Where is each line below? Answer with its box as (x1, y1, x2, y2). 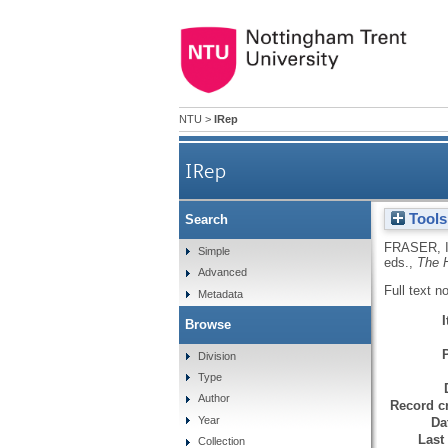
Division (198, 349, 237, 362)
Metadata (198, 287, 244, 300)
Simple (198, 244, 231, 257)
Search (184, 212, 228, 228)
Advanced (198, 266, 248, 279)
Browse (184, 316, 231, 332)
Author (198, 392, 231, 405)
